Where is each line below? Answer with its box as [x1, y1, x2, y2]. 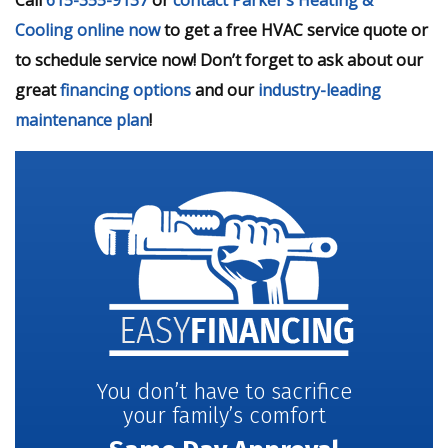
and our [191, 78, 258, 101]
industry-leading [258, 78, 381, 101]
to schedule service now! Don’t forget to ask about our [15, 48, 423, 71]
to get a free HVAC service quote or [160, 18, 428, 41]
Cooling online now [15, 18, 160, 41]
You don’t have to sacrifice [96, 377, 352, 405]
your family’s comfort [122, 401, 326, 429]
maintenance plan [15, 108, 149, 131]
